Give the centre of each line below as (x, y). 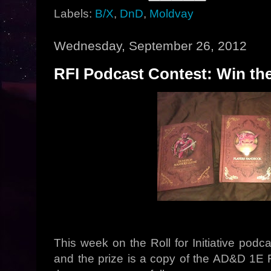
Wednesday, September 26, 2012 (151, 46)
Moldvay (172, 14)
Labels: (75, 14)
